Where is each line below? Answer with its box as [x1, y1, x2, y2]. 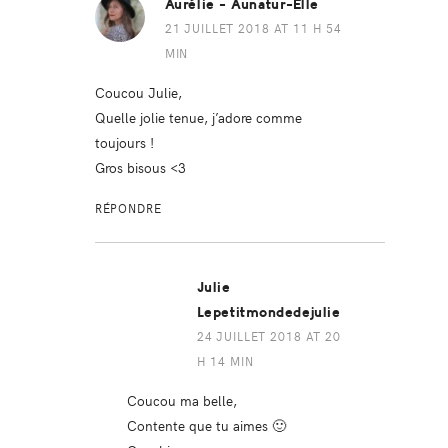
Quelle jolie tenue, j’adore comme [94, 107, 302, 128]
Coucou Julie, [94, 82, 182, 103]
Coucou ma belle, [126, 390, 237, 411]
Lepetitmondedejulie [196, 304, 341, 322]
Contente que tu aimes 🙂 [126, 415, 286, 436]
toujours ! [94, 132, 154, 153]
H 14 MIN [196, 353, 254, 370]
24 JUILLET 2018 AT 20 [196, 328, 341, 345]
